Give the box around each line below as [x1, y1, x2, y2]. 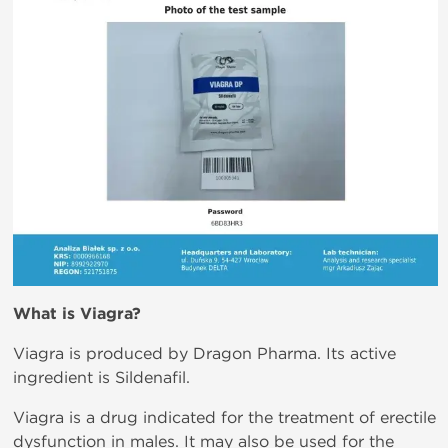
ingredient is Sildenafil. [13, 368, 190, 388]
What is [13, 304, 80, 325]
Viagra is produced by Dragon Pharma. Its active [13, 344, 396, 364]
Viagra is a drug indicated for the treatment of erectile [13, 408, 436, 428]
